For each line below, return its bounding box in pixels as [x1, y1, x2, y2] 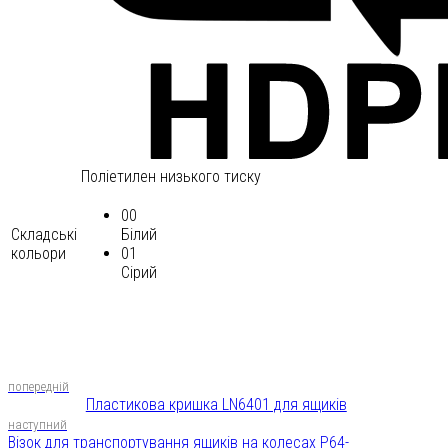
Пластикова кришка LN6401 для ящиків [85, 394, 347, 414]
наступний [8, 416, 67, 432]
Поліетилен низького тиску [81, 166, 261, 186]
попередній [8, 378, 69, 394]
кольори [11, 243, 66, 263]
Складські [11, 224, 77, 244]
